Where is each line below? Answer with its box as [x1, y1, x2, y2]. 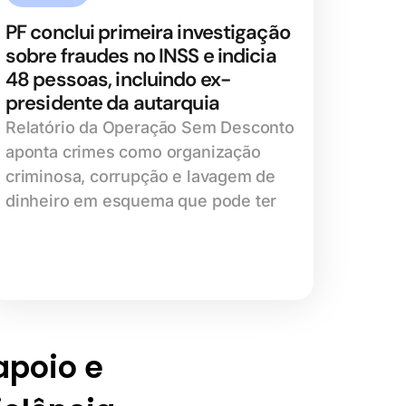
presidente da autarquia [5, 90, 219, 117]
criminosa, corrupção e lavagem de [5, 167, 276, 187]
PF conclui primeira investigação [5, 19, 290, 46]
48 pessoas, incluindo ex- [5, 66, 230, 93]
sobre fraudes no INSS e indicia [5, 43, 276, 70]
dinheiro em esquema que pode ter [5, 191, 277, 211]
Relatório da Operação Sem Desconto [5, 118, 295, 138]
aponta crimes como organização [5, 142, 261, 162]
